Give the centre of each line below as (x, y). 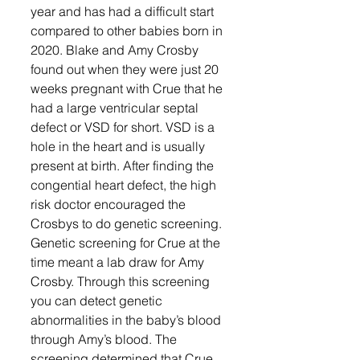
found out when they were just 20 (126, 69)
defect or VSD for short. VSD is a (124, 127)
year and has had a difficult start (124, 11)
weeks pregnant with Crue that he (128, 88)
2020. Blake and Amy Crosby (116, 50)
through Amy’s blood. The (105, 339)
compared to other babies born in (128, 31)
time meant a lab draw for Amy (119, 262)
